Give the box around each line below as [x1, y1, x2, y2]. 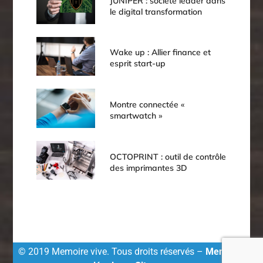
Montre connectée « [110, 99, 186, 110]
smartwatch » [110, 110, 163, 122]
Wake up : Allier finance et [110, 47, 211, 58]
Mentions [205, 245, 245, 257]
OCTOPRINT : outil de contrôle [110, 151, 227, 162]
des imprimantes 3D [110, 162, 188, 173]
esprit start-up [110, 58, 166, 69]
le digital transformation [110, 6, 203, 17]
